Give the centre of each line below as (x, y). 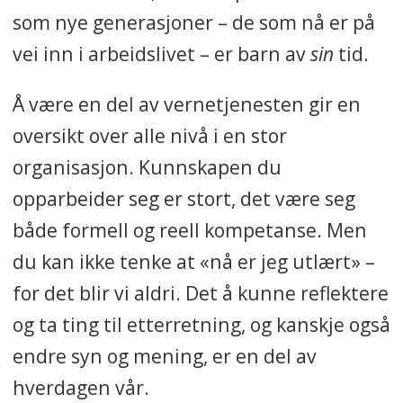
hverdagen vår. (81, 387)
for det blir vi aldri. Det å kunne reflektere (200, 292)
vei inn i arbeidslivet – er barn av (161, 53)
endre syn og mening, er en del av (164, 355)
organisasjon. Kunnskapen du (147, 166)
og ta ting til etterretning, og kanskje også (201, 324)
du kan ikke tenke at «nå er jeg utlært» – (193, 261)
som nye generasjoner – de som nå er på (193, 22)
